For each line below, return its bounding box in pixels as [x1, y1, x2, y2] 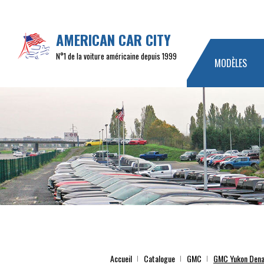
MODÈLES [214, 56, 247, 70]
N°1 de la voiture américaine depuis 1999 [56, 50, 177, 62]
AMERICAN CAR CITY [56, 29, 171, 50]
